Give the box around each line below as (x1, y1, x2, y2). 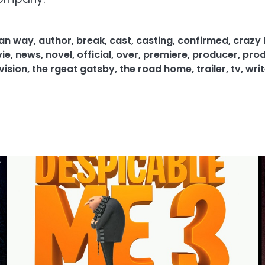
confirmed (177, 33, 228, 47)
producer (192, 47, 238, 62)
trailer (196, 62, 226, 76)
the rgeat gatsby (32, 62, 115, 76)
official (77, 47, 111, 62)
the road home (119, 62, 192, 76)
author (38, 33, 72, 47)
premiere (143, 47, 188, 62)
